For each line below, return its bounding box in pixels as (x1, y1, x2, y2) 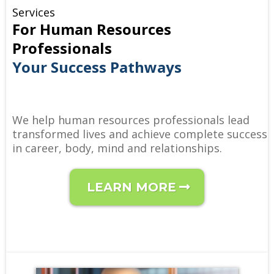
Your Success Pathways (12, 57, 182, 78)
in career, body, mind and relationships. (12, 141, 222, 156)
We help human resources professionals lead (12, 113, 250, 128)
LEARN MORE (87, 180, 176, 195)
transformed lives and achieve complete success (12, 127, 267, 142)
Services (12, 5, 55, 20)
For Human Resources (12, 19, 171, 40)
